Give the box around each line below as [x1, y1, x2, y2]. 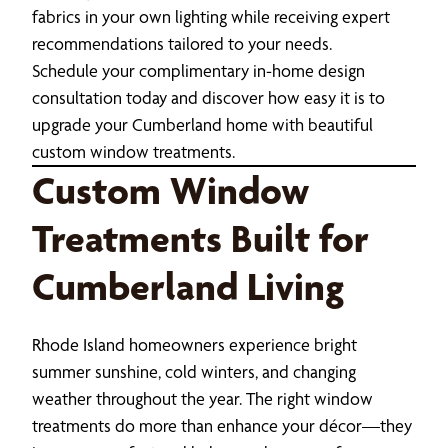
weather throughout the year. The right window [32, 387, 373, 409]
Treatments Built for [32, 214, 369, 262]
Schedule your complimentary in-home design [32, 59, 365, 81]
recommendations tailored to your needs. [32, 32, 332, 54]
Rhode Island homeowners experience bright [32, 333, 357, 355]
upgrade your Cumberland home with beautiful [32, 113, 373, 135]
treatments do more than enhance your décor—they [32, 414, 412, 436]
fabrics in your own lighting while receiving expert [32, 5, 390, 27]
